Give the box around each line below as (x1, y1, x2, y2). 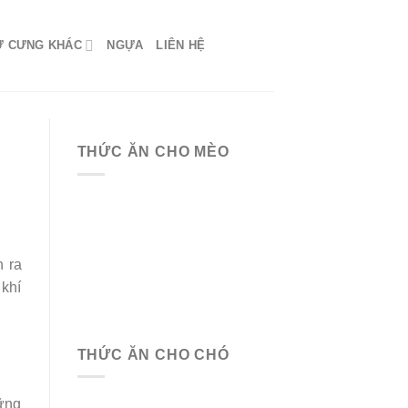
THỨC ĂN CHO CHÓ (76, 346, 229, 362)
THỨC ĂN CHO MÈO (76, 144, 229, 159)
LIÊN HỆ (156, 38, 206, 52)
